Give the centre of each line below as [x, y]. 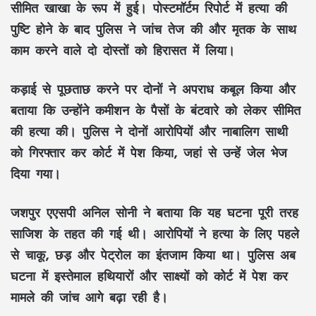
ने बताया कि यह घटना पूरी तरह [218, 212]
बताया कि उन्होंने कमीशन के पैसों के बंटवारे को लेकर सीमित [156, 110]
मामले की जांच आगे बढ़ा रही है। [89, 297]
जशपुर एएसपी [46, 212]
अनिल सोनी [109, 212]
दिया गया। [36, 173]
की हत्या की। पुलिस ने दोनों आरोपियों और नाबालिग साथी [149, 131]
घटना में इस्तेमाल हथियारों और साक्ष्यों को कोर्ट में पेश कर [149, 275]
